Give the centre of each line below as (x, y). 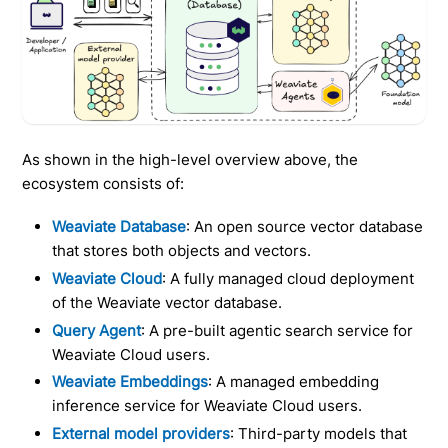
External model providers (141, 434)
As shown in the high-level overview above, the (190, 160)
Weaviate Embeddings (130, 382)
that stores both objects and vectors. (182, 251)
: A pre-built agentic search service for (277, 330)
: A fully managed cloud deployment (288, 278)
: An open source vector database (305, 227)
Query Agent (97, 330)
